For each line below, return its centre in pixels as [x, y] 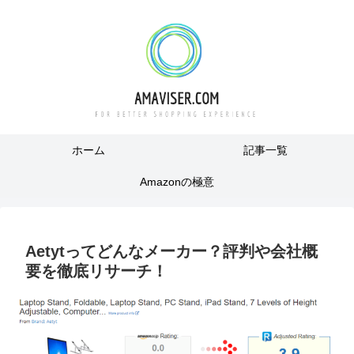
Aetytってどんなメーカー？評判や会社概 [171, 251]
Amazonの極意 [177, 182]
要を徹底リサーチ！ [96, 271]
